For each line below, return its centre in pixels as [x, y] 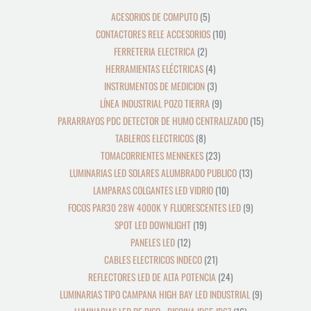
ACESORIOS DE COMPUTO [154, 16]
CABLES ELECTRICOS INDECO [153, 259]
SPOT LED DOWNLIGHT [153, 225]
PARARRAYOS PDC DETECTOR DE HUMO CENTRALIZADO [153, 120]
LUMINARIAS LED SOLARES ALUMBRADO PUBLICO [153, 173]
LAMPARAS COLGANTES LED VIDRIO [153, 190]
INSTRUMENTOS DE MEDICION [154, 86]
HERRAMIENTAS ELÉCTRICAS [154, 68]
